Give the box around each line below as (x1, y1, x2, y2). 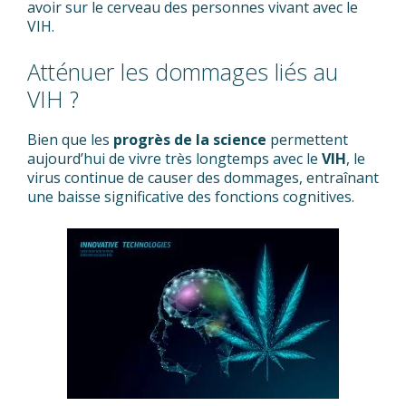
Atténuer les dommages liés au (27, 56, 338, 87)
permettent (266, 130, 348, 150)
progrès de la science (113, 130, 266, 150)
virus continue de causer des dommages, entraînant (27, 168, 379, 188)
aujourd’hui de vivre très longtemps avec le (27, 149, 322, 169)
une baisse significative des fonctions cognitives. (27, 187, 354, 207)
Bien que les (27, 130, 113, 150)
